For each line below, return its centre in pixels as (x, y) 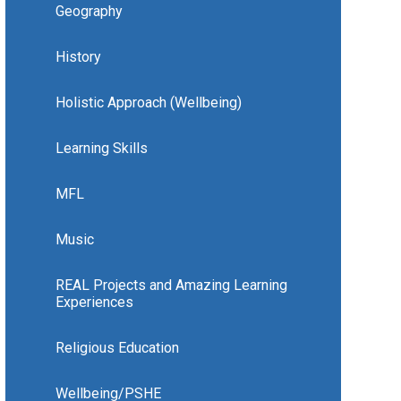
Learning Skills (101, 149)
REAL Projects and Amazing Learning (171, 286)
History (78, 57)
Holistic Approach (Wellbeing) (148, 103)
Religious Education (117, 348)
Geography (89, 12)
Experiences (94, 303)
